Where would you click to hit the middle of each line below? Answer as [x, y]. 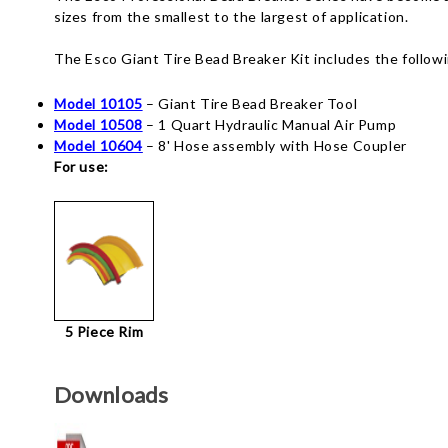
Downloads [111, 394]
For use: [81, 166]
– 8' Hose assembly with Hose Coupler [274, 145]
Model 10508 [98, 124]
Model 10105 [98, 103]
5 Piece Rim [104, 331]
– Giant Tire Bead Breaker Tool [250, 103]
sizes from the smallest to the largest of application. [231, 16]
